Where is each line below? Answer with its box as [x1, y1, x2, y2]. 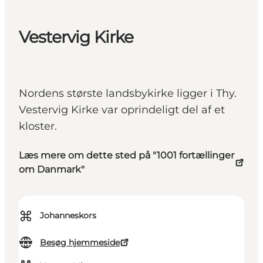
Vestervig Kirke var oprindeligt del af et [19, 103, 225, 117]
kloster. [19, 120, 57, 133]
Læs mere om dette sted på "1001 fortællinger [19, 150, 234, 161]
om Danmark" [19, 164, 85, 176]
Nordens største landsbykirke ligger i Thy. [19, 87, 237, 100]
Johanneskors [40, 210, 96, 221]
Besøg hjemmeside [40, 237, 120, 248]
